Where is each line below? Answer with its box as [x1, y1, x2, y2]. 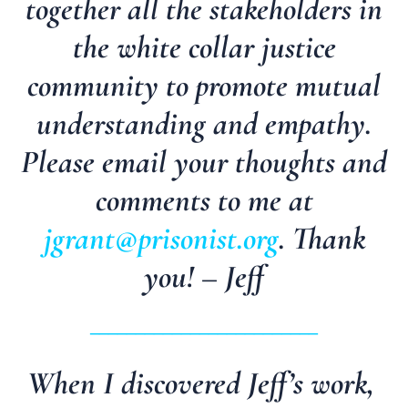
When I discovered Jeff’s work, [27, 364, 375, 403]
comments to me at [95, 180, 313, 219]
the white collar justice [72, 27, 336, 66]
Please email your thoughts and [21, 142, 387, 181]
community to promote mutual [27, 66, 381, 105]
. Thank [278, 219, 365, 258]
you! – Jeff [144, 257, 264, 296]
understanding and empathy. [36, 104, 372, 143]
